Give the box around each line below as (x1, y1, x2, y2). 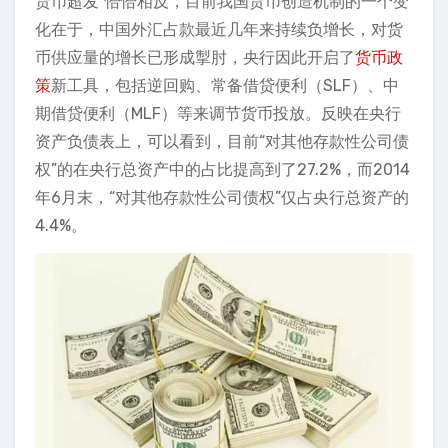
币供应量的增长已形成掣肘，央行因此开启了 (35, 47, 355, 67)
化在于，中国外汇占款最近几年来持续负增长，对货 (35, 19, 403, 39)
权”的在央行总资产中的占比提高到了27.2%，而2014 (35, 159, 410, 179)
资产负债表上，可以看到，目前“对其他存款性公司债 (35, 131, 409, 151)
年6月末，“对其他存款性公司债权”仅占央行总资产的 (35, 187, 409, 207)
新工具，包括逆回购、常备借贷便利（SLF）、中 (51, 75, 399, 95)
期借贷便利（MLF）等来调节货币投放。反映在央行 (35, 103, 401, 123)
